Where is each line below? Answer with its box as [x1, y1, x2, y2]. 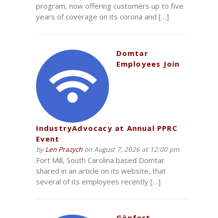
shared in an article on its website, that [36, 166, 166, 176]
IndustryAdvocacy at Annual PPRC [36, 123, 178, 133]
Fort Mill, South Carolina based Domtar [36, 155, 164, 165]
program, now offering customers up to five [36, 1, 183, 11]
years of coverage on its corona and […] [36, 12, 169, 22]
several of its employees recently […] [36, 177, 161, 187]
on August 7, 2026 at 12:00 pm [82, 145, 179, 154]
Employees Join [116, 58, 180, 69]
